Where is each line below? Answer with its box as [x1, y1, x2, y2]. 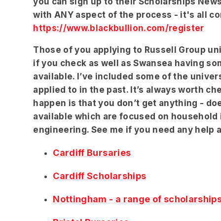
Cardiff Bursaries [53, 147, 131, 158]
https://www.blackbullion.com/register [33, 23, 204, 33]
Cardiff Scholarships [53, 170, 147, 181]
